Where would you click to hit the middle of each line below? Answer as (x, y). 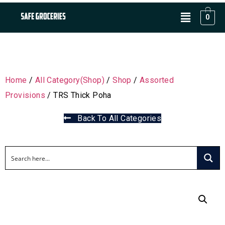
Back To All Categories (116, 118)
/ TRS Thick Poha (78, 95)
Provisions (25, 95)
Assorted (157, 80)
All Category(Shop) (70, 80)
